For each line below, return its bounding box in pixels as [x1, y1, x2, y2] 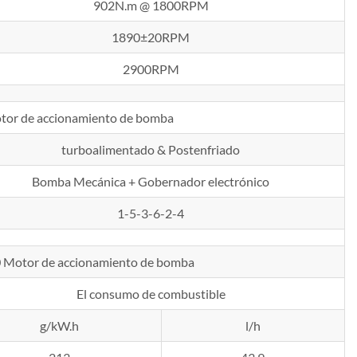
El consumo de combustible [76, 286, 226, 302]
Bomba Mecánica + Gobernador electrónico [32, 174, 270, 190]
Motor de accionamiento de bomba [3, 254, 195, 270]
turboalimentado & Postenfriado [61, 142, 241, 158]
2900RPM [122, 61, 179, 77]
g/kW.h [39, 318, 79, 334]
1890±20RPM [112, 29, 190, 45]
